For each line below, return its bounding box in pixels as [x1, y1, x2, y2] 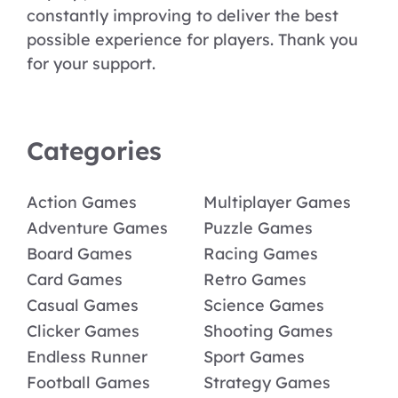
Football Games [27, 372, 150, 394]
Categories [27, 135, 162, 167]
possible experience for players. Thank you [27, 29, 358, 51]
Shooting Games [203, 321, 333, 342]
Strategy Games [203, 372, 330, 394]
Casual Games [27, 295, 139, 316]
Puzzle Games [203, 218, 313, 239]
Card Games [27, 269, 123, 291]
